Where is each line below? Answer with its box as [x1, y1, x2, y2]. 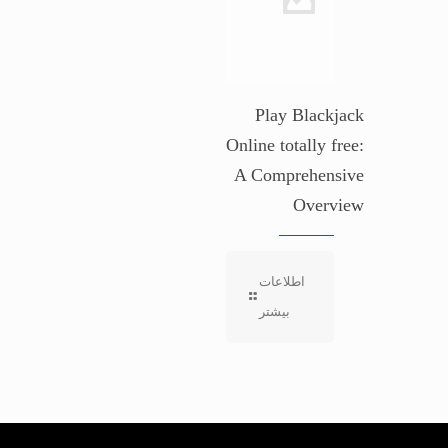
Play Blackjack [255, 105, 364, 125]
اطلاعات [259, 274, 306, 289]
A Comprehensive [234, 165, 364, 185]
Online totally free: [226, 135, 364, 155]
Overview [293, 195, 364, 215]
